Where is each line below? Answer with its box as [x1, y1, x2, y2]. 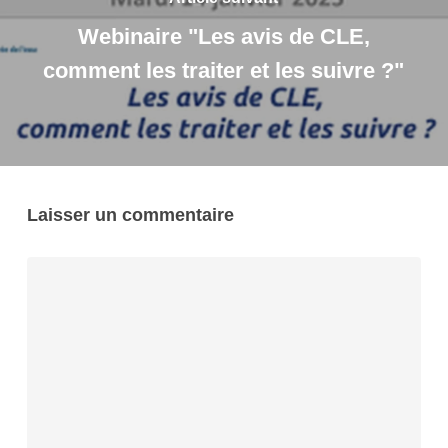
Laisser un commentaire [26, 204, 234, 225]
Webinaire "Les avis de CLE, [77, 24, 370, 49]
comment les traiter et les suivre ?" [43, 58, 405, 83]
